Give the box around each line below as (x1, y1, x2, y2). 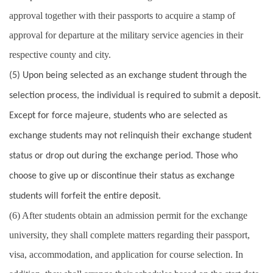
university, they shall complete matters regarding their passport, (9, 230, 250, 241)
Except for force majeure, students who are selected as (9, 111, 227, 121)
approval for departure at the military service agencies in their (9, 30, 243, 41)
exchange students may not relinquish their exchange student (9, 131, 252, 141)
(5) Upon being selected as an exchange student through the (9, 71, 247, 81)
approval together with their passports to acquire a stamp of (9, 10, 235, 21)
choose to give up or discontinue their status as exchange (9, 171, 235, 182)
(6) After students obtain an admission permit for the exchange (9, 210, 247, 221)
